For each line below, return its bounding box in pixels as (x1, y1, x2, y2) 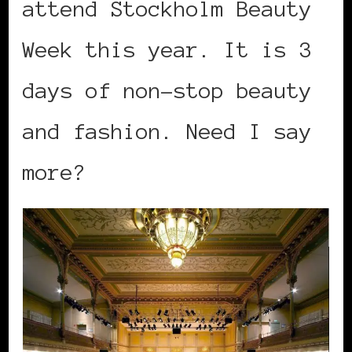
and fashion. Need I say (23, 119, 312, 144)
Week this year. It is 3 (23, 38, 312, 62)
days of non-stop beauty (23, 79, 312, 103)
